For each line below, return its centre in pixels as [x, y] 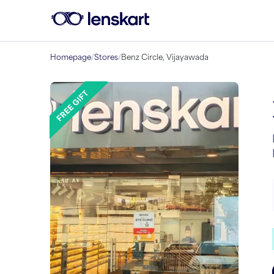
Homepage [71, 57]
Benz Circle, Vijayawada [165, 57]
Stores [106, 57]
